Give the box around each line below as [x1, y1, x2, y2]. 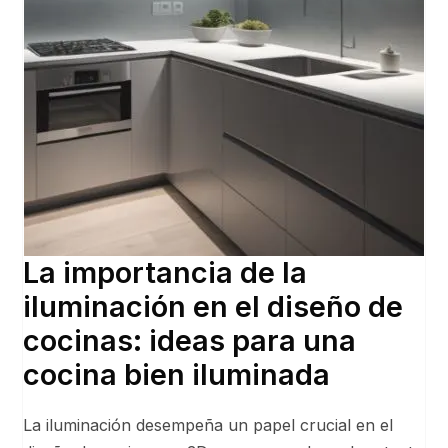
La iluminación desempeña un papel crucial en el [23, 415, 394, 436]
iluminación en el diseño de [23, 289, 404, 325]
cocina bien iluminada [23, 357, 331, 393]
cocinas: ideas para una [23, 323, 357, 359]
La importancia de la [23, 255, 308, 291]
